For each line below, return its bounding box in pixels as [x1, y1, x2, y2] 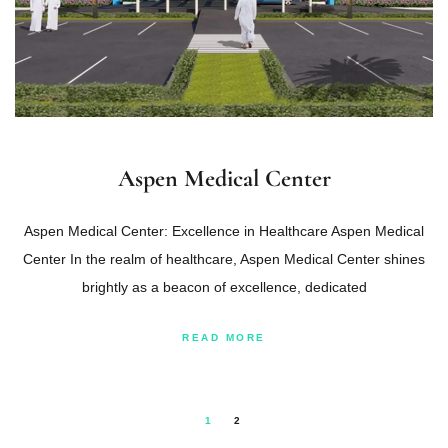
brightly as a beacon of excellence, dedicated [81, 278, 367, 295]
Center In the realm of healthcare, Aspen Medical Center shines [23, 250, 425, 267]
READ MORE [182, 331, 266, 343]
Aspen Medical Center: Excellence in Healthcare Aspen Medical [24, 222, 424, 239]
